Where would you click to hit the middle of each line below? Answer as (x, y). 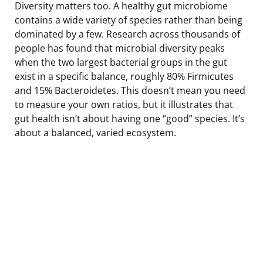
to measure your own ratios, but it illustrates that (124, 104)
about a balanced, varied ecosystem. (95, 132)
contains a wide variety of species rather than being (129, 20)
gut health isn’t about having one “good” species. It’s (130, 118)
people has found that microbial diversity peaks (120, 48)
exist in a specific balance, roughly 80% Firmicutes (124, 76)
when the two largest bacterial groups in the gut (121, 62)
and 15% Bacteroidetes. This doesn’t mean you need (130, 90)
